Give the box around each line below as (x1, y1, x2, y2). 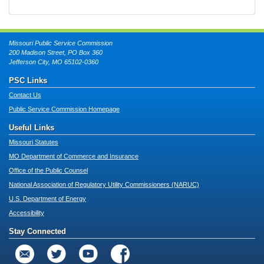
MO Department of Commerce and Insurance (9, 152, 138, 160)
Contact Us (9, 91, 41, 98)
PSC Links (9, 75, 47, 85)
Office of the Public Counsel (9, 166, 88, 174)
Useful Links (9, 123, 54, 132)
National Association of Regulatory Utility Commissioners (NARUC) (9, 180, 199, 188)
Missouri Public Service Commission (9, 39, 113, 47)
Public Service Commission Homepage (9, 105, 120, 113)
